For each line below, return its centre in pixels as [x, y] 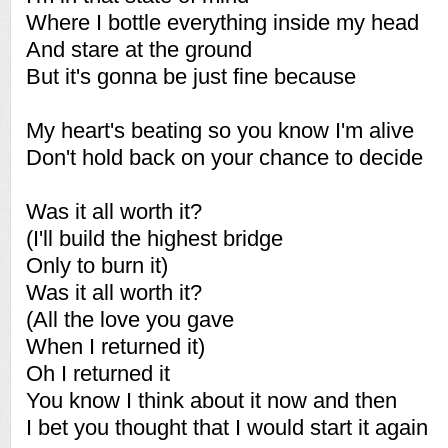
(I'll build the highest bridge [154, 238]
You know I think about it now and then [211, 400]
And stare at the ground [139, 49]
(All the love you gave [130, 319]
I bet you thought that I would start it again [227, 427]
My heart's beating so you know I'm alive [220, 130]
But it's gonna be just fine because [191, 76]
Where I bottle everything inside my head [222, 22]
